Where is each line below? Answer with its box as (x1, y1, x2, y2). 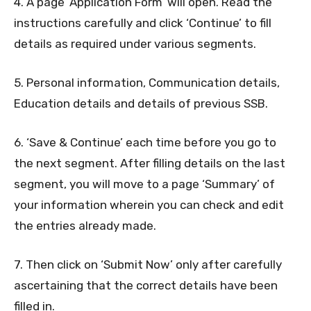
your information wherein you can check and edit (14, 198, 284, 212)
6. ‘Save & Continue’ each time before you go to (14, 135, 276, 150)
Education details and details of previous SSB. (14, 96, 268, 111)
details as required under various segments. (14, 37, 256, 51)
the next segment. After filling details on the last (14, 156, 285, 171)
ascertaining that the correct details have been (14, 278, 278, 293)
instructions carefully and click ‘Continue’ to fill (14, 16, 271, 31)
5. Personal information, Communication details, (14, 76, 280, 90)
